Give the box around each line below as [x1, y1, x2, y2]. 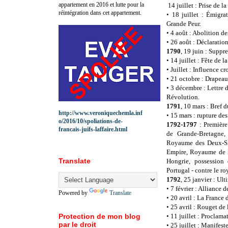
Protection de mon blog [59, 212, 140, 220]
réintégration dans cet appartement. [59, 9, 141, 16]
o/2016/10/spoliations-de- [59, 117, 123, 125]
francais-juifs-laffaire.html [59, 125, 127, 133]
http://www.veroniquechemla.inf [59, 109, 142, 117]
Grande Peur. [166, 20, 201, 28]
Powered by [59, 189, 89, 196]
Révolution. [166, 93, 199, 101]
